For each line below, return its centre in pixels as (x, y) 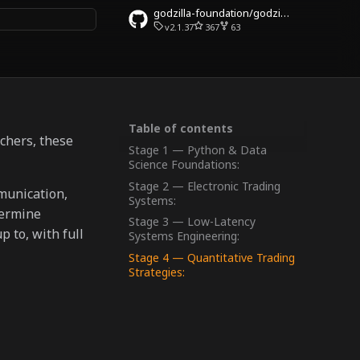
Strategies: (157, 272)
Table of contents (181, 128)
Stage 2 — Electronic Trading (205, 186)
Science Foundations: (184, 164)
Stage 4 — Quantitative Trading (212, 258)
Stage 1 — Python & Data (198, 149)
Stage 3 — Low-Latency (192, 222)
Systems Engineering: (184, 236)
